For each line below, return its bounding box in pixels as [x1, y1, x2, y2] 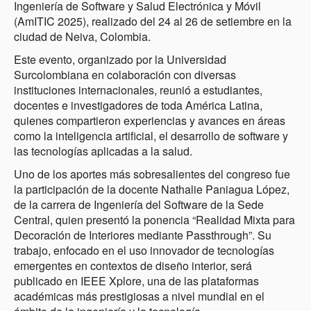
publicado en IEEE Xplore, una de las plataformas [14, 272, 259, 289]
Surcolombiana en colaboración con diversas [14, 66, 236, 83]
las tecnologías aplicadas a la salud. [14, 142, 192, 159]
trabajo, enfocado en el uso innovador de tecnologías [14, 242, 274, 258]
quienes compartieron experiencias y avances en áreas [14, 112, 285, 128]
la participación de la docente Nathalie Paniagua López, [14, 180, 289, 197]
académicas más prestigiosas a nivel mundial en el [14, 287, 264, 304]
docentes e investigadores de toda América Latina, [14, 96, 262, 113]
